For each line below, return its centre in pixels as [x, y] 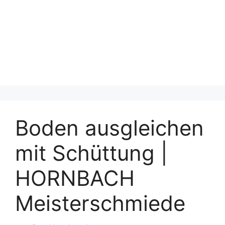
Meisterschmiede [100, 203]
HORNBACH [75, 178]
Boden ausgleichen [109, 128]
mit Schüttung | [91, 153]
